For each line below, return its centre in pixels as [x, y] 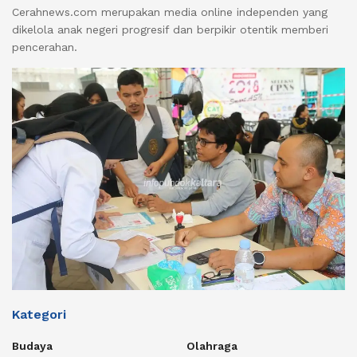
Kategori [39, 314]
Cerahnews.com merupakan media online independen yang [170, 12]
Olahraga [212, 345]
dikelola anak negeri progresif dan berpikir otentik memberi [170, 30]
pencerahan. [45, 47]
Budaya [32, 345]
